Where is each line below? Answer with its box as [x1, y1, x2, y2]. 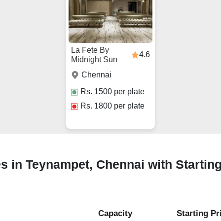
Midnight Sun [71, 55, 117, 64]
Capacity [98, 209, 132, 219]
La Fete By [71, 46, 109, 55]
